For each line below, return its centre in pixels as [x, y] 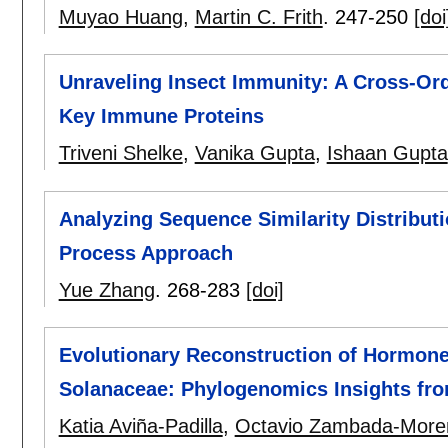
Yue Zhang [106, 289]
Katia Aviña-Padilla [140, 425]
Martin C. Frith [258, 17]
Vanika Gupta [254, 153]
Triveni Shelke [120, 153]
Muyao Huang [120, 17]
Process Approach [145, 252]
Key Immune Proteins [161, 116]
